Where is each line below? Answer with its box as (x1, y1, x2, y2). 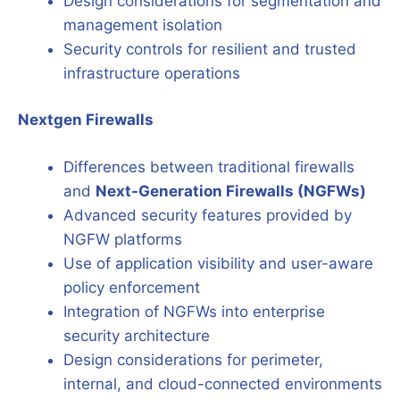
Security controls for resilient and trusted (63, 39, 356, 58)
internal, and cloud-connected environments (63, 374, 382, 393)
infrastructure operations (63, 63, 240, 82)
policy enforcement (63, 278, 200, 296)
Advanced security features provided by (63, 205, 352, 224)
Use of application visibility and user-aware (63, 254, 373, 272)
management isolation (63, 15, 222, 34)
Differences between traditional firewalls (63, 157, 354, 176)
